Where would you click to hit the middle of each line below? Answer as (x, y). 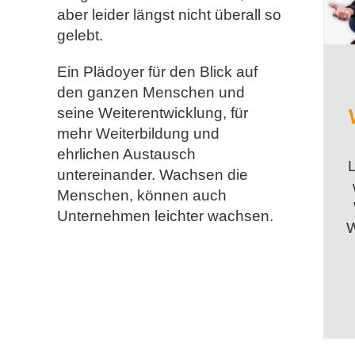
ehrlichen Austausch (126, 155)
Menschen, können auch (142, 196)
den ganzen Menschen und (151, 93)
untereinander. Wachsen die (153, 175)
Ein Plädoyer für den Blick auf (157, 72)
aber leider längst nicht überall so (169, 15)
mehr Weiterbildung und (138, 134)
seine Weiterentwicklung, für (153, 113)
